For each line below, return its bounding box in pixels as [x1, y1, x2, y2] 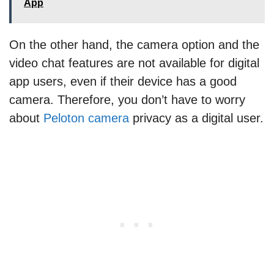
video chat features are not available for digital [9, 56, 259, 70]
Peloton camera [43, 111, 129, 125]
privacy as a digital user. [129, 111, 264, 125]
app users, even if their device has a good [9, 75, 237, 89]
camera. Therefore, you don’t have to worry [9, 93, 245, 107]
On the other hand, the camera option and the [9, 38, 259, 52]
